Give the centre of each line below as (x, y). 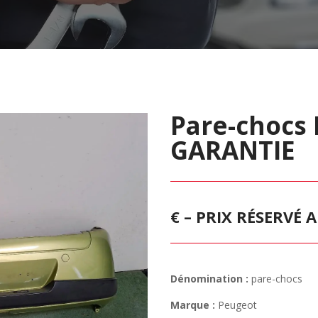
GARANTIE (233, 150)
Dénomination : (210, 279)
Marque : (193, 305)
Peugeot (236, 305)
